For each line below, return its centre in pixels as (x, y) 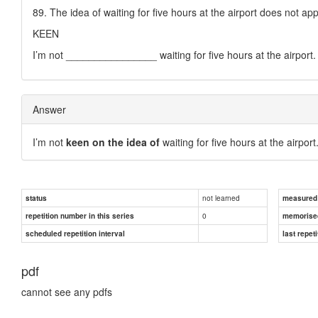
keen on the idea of (113, 142)
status (36, 198)
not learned (221, 197)
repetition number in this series (80, 215)
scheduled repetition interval (75, 233)
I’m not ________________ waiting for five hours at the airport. (174, 54)
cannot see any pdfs (67, 291)
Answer (49, 109)
